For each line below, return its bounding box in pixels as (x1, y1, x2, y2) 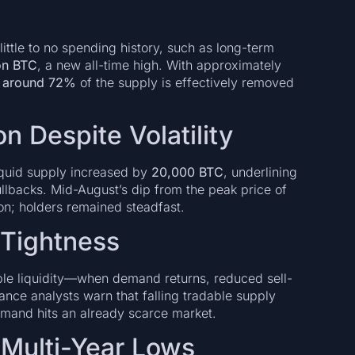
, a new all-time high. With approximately (36, 57, 281, 74)
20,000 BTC (151, 163, 223, 180)
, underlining (223, 163, 297, 180)
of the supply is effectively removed (75, 74, 294, 91)
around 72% (2, 74, 76, 91)
